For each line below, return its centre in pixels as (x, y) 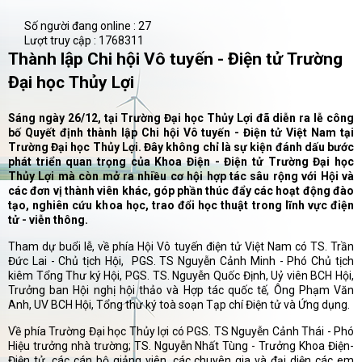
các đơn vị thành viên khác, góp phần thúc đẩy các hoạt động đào (181, 191)
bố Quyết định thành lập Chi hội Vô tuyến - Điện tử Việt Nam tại (181, 133)
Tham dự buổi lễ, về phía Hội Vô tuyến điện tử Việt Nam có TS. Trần (181, 247)
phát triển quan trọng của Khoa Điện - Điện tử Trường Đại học (181, 162)
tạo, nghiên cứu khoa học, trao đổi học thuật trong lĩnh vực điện (181, 206)
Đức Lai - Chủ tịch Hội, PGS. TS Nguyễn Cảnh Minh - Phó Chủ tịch (181, 261)
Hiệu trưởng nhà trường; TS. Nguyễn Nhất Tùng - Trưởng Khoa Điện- (181, 346)
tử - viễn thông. (48, 220)
